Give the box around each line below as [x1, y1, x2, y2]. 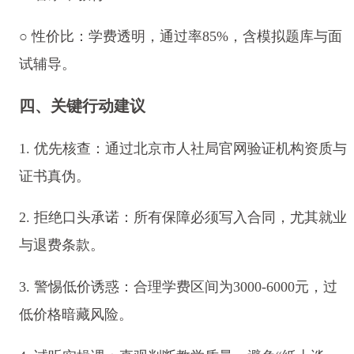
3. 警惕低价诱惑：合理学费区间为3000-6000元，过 [18, 279, 337, 296]
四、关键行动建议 [18, 96, 145, 115]
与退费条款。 [18, 237, 104, 254]
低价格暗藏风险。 [18, 307, 133, 323]
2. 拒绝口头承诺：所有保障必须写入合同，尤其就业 [18, 209, 347, 226]
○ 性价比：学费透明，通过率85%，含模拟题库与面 [18, 28, 342, 44]
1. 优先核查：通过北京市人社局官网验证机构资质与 [18, 140, 347, 156]
